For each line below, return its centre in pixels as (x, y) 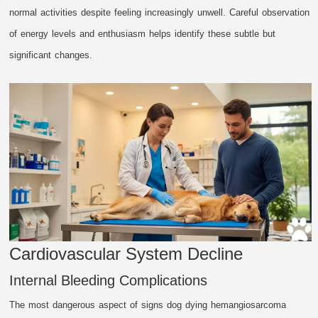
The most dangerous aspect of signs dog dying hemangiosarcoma (148, 305)
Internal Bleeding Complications (109, 281)
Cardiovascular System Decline (126, 254)
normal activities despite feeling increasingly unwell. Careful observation (160, 12)
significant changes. (51, 55)
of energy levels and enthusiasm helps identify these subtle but (143, 33)
